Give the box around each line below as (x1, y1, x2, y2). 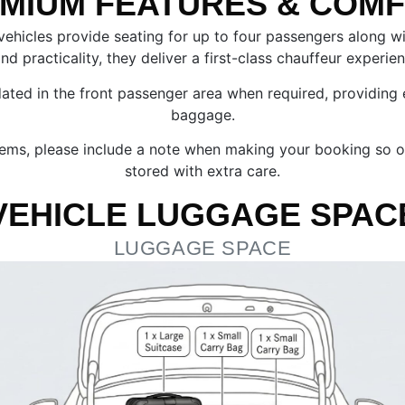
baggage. (170, 105, 235, 124)
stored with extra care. (125, 162, 280, 181)
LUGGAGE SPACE (113, 237, 292, 260)
